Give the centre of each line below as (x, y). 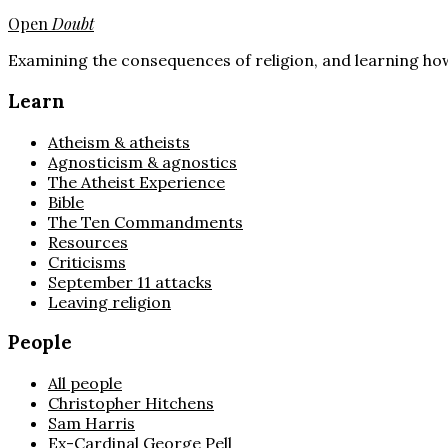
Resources (88, 241)
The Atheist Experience (136, 181)
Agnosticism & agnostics (142, 161)
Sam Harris (91, 423)
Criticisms (87, 261)
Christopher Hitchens (131, 403)
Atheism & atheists (119, 141)
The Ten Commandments (145, 221)
